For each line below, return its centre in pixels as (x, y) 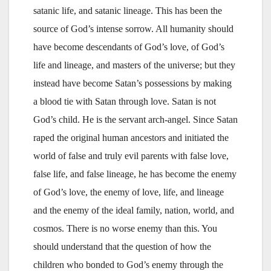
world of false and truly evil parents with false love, (131, 155)
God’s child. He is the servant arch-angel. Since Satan (135, 119)
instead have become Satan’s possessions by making (132, 83)
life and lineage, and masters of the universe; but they (134, 65)
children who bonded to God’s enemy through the (128, 264)
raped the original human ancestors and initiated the (131, 137)
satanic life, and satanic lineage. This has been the (128, 10)
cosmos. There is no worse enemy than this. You (125, 228)
